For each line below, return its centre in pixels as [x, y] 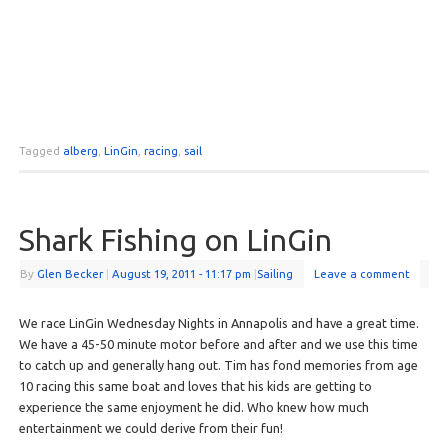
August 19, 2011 [153, 273]
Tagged [40, 150]
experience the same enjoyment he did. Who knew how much [193, 406]
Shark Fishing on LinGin [175, 239]
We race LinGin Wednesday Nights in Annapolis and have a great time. [218, 322]
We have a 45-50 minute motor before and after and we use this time [218, 343]
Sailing [274, 273]
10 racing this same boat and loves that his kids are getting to [195, 385]
